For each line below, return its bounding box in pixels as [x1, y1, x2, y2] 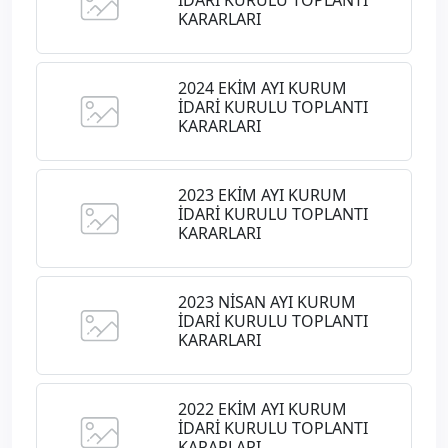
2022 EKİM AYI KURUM [177, 398, 347, 421]
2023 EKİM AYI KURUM [177, 184, 347, 207]
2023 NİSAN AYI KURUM [177, 291, 356, 314]
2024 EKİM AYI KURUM [177, 77, 347, 100]
